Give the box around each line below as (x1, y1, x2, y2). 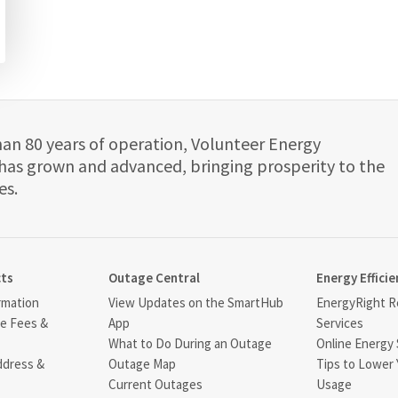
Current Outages (108, 375, 203, 393)
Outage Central (108, 268, 201, 286)
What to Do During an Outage (108, 334, 273, 352)
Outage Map (108, 354, 177, 372)
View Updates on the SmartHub (108, 293, 284, 311)
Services (315, 314, 363, 331)
